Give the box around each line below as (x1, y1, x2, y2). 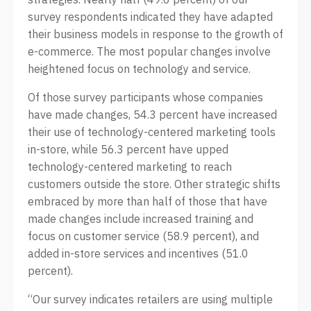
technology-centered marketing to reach (28, 160, 232, 174)
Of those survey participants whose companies (28, 90, 263, 104)
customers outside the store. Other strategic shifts (28, 177, 280, 191)
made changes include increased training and (28, 212, 253, 226)
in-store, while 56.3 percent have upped (28, 142, 228, 156)
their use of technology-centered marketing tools (28, 125, 276, 139)
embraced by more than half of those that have (28, 194, 267, 208)
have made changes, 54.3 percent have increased (28, 108, 277, 121)
